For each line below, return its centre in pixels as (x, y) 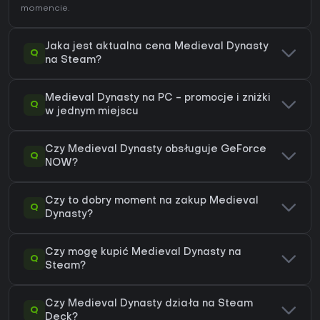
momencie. (45, 9)
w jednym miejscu (92, 112)
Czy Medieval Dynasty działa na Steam (149, 304)
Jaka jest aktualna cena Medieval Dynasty (157, 47)
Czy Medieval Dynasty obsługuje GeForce (156, 150)
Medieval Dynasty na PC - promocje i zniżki (158, 99)
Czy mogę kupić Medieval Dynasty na (143, 253)
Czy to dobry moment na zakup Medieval (152, 201)
